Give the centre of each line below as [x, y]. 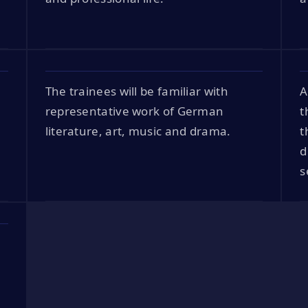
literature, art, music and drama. [138, 131]
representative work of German [134, 111]
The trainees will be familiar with [136, 91]
